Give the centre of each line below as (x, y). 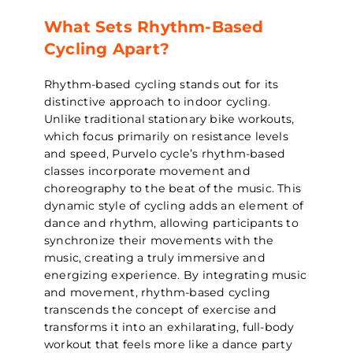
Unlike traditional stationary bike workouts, (169, 119)
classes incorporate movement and (147, 171)
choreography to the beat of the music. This (173, 188)
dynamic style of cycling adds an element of (174, 205)
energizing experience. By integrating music (176, 275)
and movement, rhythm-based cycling (158, 292)
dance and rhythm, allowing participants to (171, 223)
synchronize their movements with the (159, 240)
